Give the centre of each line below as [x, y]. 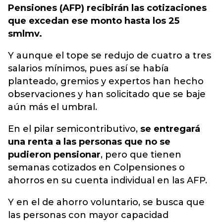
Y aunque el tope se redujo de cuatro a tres [110, 56]
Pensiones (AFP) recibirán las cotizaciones [107, 8]
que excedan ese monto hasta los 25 [94, 21]
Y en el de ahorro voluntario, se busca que [106, 202]
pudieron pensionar [54, 155]
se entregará [170, 129]
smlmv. [25, 34]
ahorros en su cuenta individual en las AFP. [108, 181]
